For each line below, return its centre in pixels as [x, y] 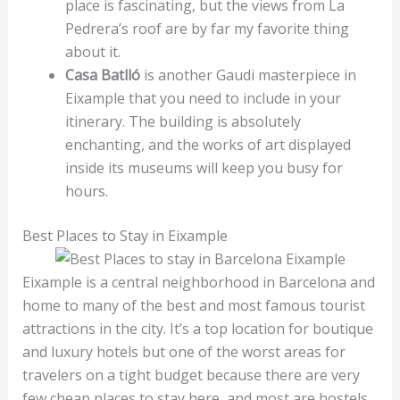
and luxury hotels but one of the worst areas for [183, 351]
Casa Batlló [104, 75]
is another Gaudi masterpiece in [250, 75]
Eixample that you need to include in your [203, 98]
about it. [94, 51]
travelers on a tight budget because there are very [191, 375]
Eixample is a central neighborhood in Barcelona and [198, 282]
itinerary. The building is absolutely [183, 121]
